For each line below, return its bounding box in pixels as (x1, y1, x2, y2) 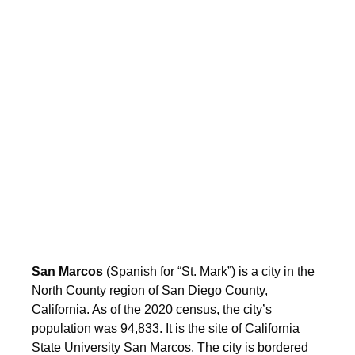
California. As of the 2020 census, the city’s (32, 303, 272, 316)
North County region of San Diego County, (32, 284, 268, 297)
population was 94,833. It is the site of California (32, 322, 300, 335)
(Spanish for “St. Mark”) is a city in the (103, 265, 315, 278)
